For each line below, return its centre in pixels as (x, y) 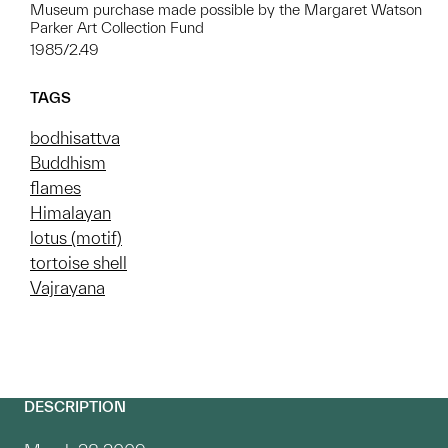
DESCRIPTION (75, 406)
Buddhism (68, 162)
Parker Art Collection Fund (117, 27)
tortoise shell (78, 262)
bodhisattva (75, 137)
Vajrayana (67, 287)
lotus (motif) (76, 237)
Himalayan (70, 212)
